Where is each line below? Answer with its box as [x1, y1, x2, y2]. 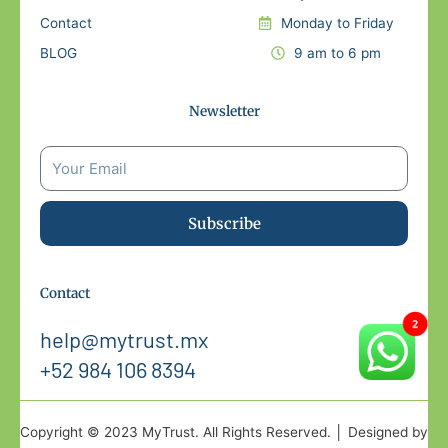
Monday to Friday [280, 14, 394, 31]
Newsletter [188, 102, 260, 120]
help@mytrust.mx [40, 326, 209, 353]
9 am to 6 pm [293, 44, 381, 61]
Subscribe [187, 214, 261, 234]
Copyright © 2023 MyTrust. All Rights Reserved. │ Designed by [20, 424, 428, 441]
